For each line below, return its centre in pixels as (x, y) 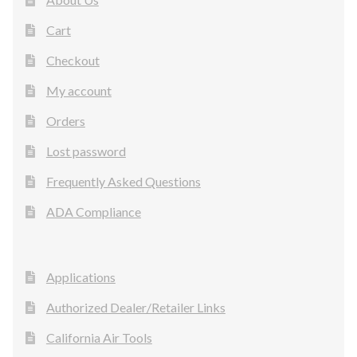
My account (78, 91)
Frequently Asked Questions (123, 182)
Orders (65, 121)
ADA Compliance (93, 212)
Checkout (73, 61)
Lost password (86, 151)
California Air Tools (99, 337)
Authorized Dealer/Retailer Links (135, 307)
